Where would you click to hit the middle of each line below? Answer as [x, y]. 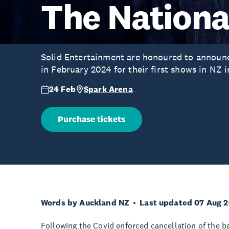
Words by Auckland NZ [85, 203]
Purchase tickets [91, 119]
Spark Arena [108, 89]
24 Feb [62, 89]
